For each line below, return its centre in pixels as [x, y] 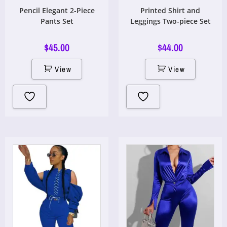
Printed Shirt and [170, 10]
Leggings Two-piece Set [170, 21]
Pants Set [57, 21]
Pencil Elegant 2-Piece [57, 10]
